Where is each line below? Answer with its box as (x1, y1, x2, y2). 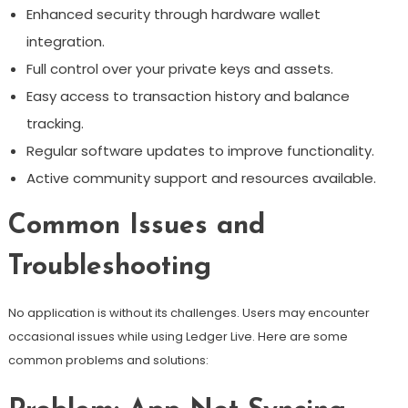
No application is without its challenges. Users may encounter (7, 304, 370, 321)
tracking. (25, 114, 84, 133)
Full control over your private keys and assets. (25, 59, 333, 78)
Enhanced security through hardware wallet (25, 5, 321, 24)
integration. (25, 32, 105, 51)
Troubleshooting (7, 253, 211, 281)
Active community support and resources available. (25, 168, 376, 188)
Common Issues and (7, 212, 265, 240)
